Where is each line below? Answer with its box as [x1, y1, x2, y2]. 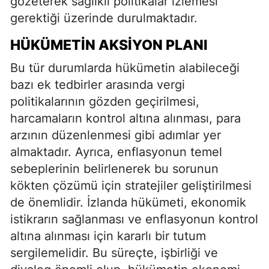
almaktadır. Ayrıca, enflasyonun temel [10, 144, 222, 159]
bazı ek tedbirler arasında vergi [10, 77, 185, 92]
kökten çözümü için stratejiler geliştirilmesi [10, 178, 252, 193]
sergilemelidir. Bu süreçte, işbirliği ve [10, 245, 218, 260]
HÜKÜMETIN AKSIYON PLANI [10, 36, 208, 53]
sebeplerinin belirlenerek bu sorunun [10, 161, 219, 176]
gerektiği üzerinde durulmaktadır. [10, 10, 198, 25]
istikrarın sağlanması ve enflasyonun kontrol [10, 211, 258, 226]
